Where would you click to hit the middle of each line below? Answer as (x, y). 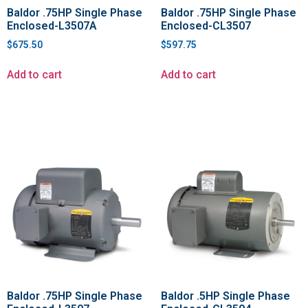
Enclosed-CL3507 (206, 25)
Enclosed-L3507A (52, 25)
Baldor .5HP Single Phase (225, 296)
